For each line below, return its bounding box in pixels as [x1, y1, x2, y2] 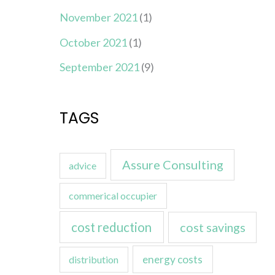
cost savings [179, 220, 246, 235]
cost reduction [71, 220, 152, 235]
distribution [69, 253, 119, 265]
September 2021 [59, 60, 139, 74]
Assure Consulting [122, 157, 223, 172]
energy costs [142, 252, 203, 266]
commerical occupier [69, 189, 158, 201]
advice [69, 159, 97, 171]
